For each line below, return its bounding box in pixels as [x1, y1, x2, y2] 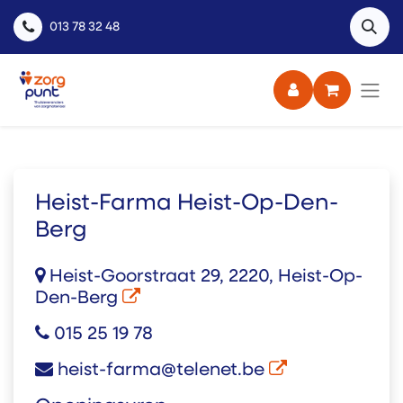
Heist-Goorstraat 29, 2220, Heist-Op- [45, 268, 363, 286]
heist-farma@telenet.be [53, 362, 269, 380]
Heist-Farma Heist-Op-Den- [35, 193, 338, 215]
